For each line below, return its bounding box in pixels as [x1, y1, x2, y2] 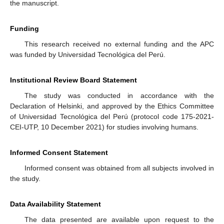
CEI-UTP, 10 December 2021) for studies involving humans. [10, 122, 198, 131]
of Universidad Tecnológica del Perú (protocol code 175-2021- [10, 112, 214, 120]
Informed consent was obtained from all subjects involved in [24, 163, 214, 172]
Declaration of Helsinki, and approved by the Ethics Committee [10, 101, 214, 110]
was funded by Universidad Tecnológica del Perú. [10, 50, 165, 58]
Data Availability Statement [10, 199, 101, 208]
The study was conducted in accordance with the [24, 91, 214, 99]
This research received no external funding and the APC [24, 39, 214, 48]
